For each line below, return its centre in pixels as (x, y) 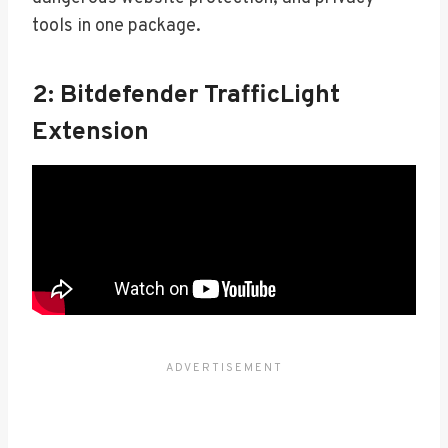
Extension (90, 133)
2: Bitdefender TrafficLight (186, 96)
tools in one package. (116, 26)
